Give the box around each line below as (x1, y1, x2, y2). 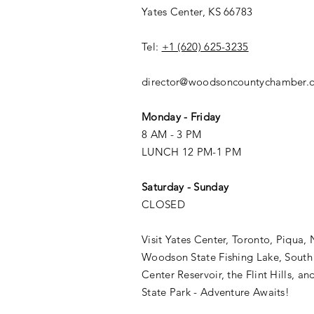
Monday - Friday (142, 110, 221, 124)
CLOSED (142, 198, 185, 212)
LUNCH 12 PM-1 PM (142, 145, 241, 159)
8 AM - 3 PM (142, 128, 202, 142)
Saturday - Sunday (142, 180, 229, 194)
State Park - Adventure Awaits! (142, 285, 290, 299)
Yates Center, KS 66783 (142, 5, 253, 19)
